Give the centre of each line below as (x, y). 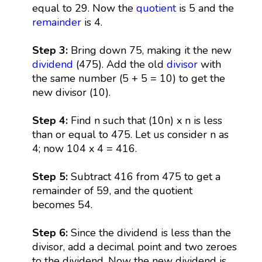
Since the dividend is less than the (151, 232)
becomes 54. (62, 204)
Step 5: (51, 176)
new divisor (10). (71, 92)
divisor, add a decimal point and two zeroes (134, 247)
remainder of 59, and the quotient (112, 190)
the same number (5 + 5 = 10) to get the (128, 78)
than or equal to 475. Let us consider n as (130, 134)
